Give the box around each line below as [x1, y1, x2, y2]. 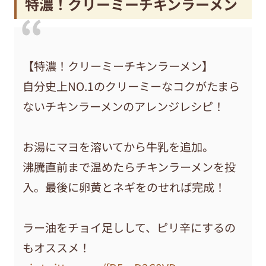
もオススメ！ [23, 239, 91, 256]
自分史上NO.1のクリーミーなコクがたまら [23, 78, 240, 95]
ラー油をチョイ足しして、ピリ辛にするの [23, 219, 236, 236]
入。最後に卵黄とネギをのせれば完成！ [23, 179, 226, 196]
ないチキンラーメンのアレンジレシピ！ [23, 98, 225, 115]
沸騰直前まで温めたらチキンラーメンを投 [23, 159, 236, 176]
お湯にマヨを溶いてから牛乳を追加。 [23, 138, 214, 156]
